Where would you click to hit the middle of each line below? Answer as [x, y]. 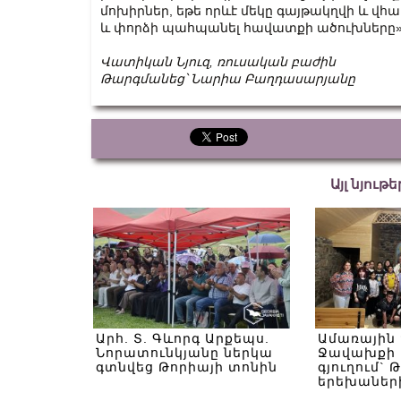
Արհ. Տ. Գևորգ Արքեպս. [183, 338]
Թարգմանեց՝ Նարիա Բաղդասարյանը [228, 79]
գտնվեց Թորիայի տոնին [187, 367]
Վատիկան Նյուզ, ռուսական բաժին [218, 62]
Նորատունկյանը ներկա [184, 353]
